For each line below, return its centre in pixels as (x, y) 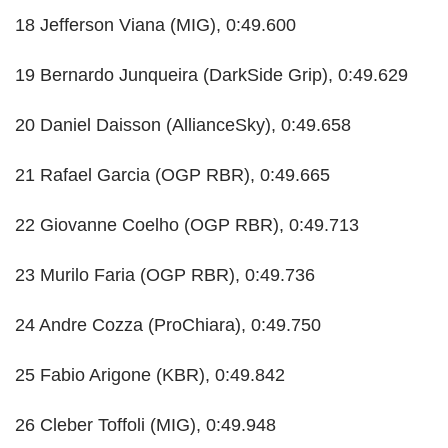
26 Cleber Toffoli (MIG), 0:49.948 (145, 425)
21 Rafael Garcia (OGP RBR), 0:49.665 (172, 175)
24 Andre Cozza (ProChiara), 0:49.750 (168, 325)
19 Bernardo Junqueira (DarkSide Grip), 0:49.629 (211, 75)
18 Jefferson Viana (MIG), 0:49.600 (155, 25)
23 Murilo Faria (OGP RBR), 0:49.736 (165, 275)
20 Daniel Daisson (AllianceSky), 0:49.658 (183, 125)
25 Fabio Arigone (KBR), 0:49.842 (150, 375)
